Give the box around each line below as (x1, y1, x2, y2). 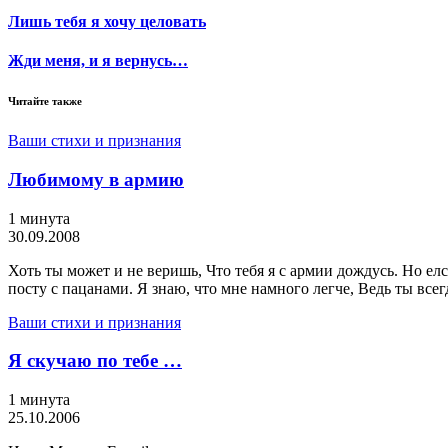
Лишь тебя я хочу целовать (8, 13, 206, 31)
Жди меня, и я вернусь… (8, 52, 188, 70)
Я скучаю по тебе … (8, 350, 182, 372)
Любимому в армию (8, 169, 184, 191)
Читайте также (8, 95, 82, 108)
